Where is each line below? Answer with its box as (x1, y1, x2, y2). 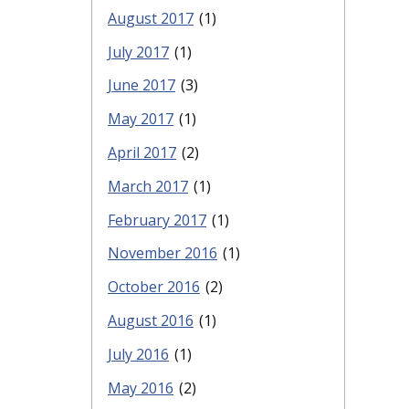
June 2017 (108, 75, 175, 96)
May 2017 (108, 109, 173, 130)
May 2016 (108, 377, 173, 398)
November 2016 (108, 243, 217, 264)
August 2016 (108, 310, 194, 331)
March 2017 (108, 175, 188, 196)
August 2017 (108, 7, 194, 28)
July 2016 (108, 343, 169, 364)
